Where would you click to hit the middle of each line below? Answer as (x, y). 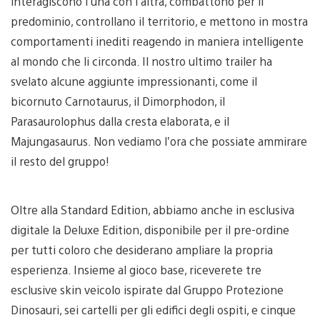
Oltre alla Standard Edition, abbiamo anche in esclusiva (152, 209)
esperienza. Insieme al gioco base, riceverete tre (136, 269)
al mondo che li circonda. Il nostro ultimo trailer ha (141, 61)
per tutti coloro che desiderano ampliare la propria (142, 249)
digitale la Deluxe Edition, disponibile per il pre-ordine (150, 229)
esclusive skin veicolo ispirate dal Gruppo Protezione (147, 289)
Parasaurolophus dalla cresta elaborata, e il (120, 121)
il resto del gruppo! (60, 161)
